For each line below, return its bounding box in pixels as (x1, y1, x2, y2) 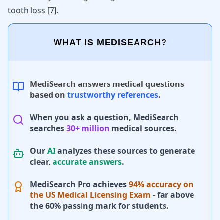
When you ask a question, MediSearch (30, 112, 179, 123)
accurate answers (53, 156, 122, 167)
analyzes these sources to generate (55, 145, 195, 156)
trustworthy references (67, 89, 158, 100)
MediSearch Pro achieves (30, 179, 129, 190)
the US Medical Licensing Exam (30, 190, 151, 200)
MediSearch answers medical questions (30, 79, 184, 89)
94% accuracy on (129, 179, 193, 190)
